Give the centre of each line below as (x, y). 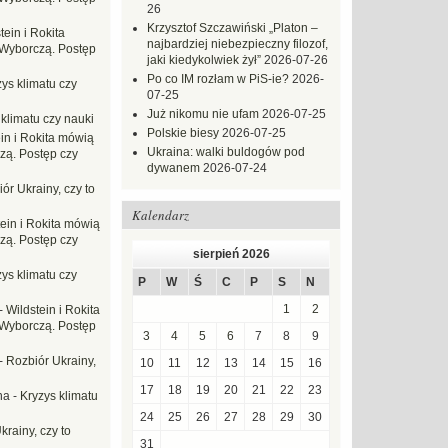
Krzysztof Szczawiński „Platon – (232, 28)
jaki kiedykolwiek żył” (204, 60)
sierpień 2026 (231, 254)
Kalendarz (160, 215)
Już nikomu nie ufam (203, 114)
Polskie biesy (183, 133)
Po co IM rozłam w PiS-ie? (218, 79)
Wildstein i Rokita (53, 310)
